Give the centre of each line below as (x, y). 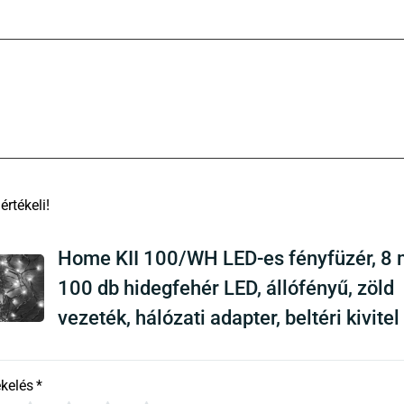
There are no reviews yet (126, 205)
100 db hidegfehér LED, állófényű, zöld (226, 288)
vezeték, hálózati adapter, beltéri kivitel (229, 317)
